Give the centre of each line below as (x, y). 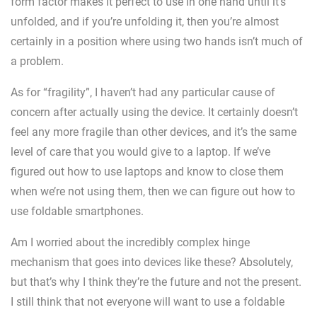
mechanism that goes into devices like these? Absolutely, (152, 263)
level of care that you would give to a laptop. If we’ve (140, 152)
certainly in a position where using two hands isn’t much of (157, 42)
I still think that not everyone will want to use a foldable (148, 302)
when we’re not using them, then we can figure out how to (153, 192)
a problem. (37, 62)
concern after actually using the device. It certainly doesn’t (154, 113)
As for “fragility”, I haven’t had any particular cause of (143, 93)
